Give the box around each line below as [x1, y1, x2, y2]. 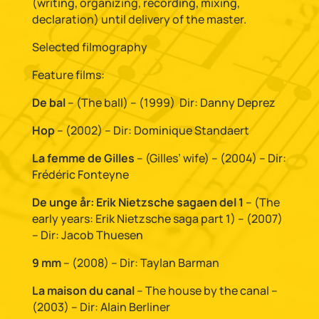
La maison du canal [31, 283, 137, 298]
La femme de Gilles [31, 150, 135, 166]
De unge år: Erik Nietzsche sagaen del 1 [31, 194, 244, 210]
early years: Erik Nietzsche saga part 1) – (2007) [31, 211, 283, 226]
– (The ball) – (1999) [65, 95, 175, 110]
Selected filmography [31, 39, 147, 55]
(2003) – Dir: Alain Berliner [31, 299, 170, 315]
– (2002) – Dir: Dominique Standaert [54, 122, 249, 138]
